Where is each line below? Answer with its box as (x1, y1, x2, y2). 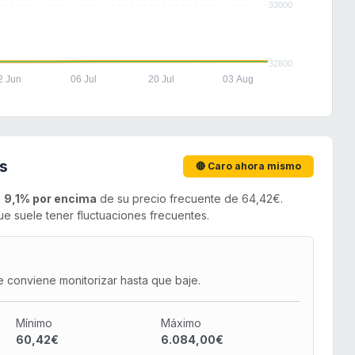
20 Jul (147, 74, 174, 86)
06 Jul (71, 74, 97, 86)
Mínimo (15, 316, 52, 330)
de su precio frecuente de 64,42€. (97, 192, 283, 206)
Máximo (161, 316, 202, 330)
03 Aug (222, 74, 254, 86)
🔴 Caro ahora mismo (196, 160, 302, 173)
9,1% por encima (4, 192, 97, 206)
